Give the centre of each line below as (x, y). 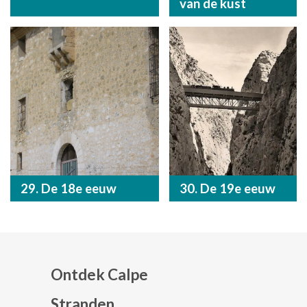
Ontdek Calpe (99, 274)
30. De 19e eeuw (227, 188)
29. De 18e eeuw (69, 188)
